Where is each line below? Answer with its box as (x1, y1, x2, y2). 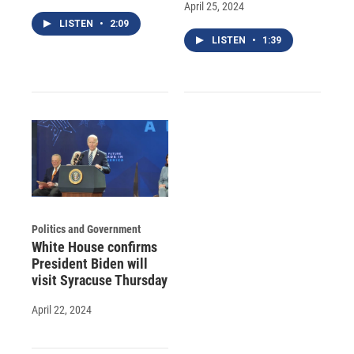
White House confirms (32, 238, 157, 255)
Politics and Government (32, 222, 141, 235)
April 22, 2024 (32, 303, 92, 316)
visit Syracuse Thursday (32, 271, 168, 288)
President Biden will (32, 254, 148, 272)
